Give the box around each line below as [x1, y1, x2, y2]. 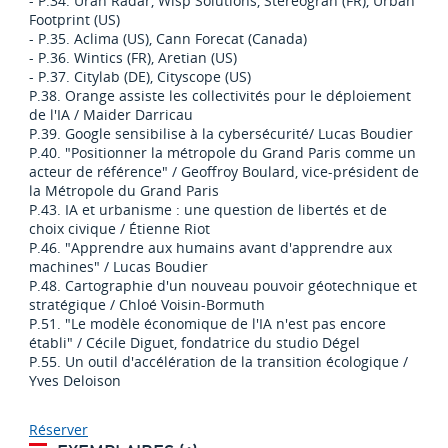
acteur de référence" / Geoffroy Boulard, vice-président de [28, 162, 419, 182]
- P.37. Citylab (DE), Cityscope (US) [28, 67, 251, 87]
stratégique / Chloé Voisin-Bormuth [28, 295, 265, 315]
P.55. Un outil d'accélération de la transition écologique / [28, 352, 408, 372]
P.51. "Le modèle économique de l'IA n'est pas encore [28, 314, 386, 334]
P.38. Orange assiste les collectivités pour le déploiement [28, 86, 411, 106]
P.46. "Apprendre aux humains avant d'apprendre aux [28, 238, 392, 258]
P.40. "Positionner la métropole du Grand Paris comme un [28, 143, 416, 163]
